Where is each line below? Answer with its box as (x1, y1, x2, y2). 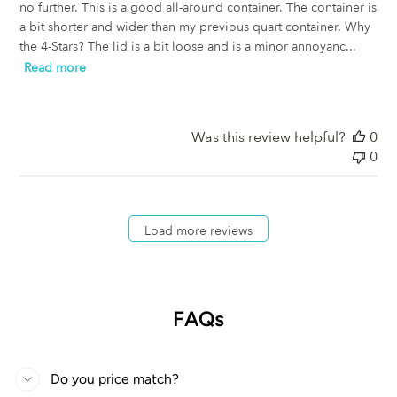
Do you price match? (51, 370, 179, 388)
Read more (24, 58, 87, 76)
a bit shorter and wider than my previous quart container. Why (19, 19, 371, 36)
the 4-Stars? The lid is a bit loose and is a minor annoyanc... (19, 38, 357, 56)
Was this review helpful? (191, 128, 346, 148)
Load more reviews (144, 222, 253, 239)
